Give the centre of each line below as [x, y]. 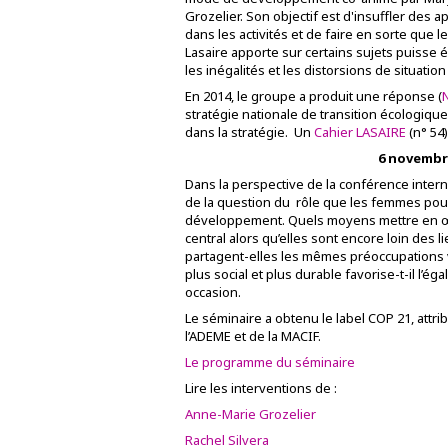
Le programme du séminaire [270, 362]
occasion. [213, 292]
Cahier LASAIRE [360, 132]
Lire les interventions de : [261, 388]
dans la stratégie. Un [249, 132]
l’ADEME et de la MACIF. [254, 336]
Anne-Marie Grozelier [250, 414]
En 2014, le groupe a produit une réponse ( [313, 96]
